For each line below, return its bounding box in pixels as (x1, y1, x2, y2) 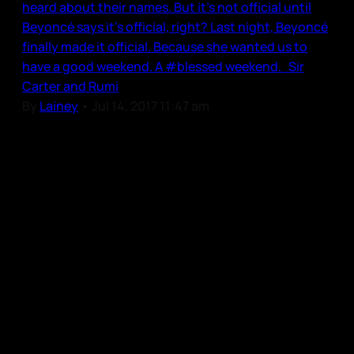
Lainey (40, 96, 78, 115)
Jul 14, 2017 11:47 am (92, 96, 209, 115)
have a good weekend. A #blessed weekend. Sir (22, 57, 304, 75)
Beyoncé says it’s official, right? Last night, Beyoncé (22, 17, 328, 36)
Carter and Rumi (22, 77, 119, 95)
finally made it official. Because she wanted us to (22, 37, 307, 55)
